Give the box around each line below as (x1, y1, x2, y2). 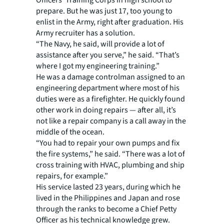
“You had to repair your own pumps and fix (36, 137, 179, 148)
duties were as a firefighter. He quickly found (36, 93, 185, 104)
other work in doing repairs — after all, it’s (36, 104, 176, 115)
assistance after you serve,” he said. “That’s (36, 49, 179, 60)
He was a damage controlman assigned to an (36, 71, 185, 82)
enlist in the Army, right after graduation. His (36, 16, 183, 27)
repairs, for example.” (36, 170, 108, 181)
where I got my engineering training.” (36, 60, 159, 71)
